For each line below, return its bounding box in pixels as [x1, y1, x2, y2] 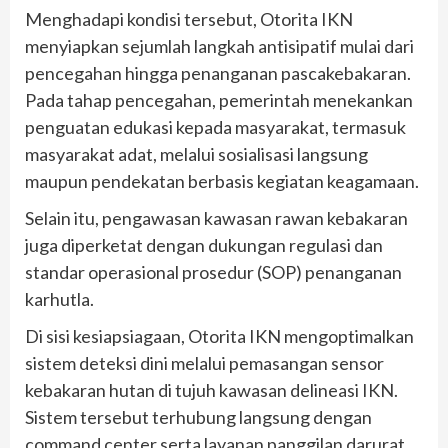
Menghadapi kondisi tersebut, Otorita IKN [25, 8, 353, 31]
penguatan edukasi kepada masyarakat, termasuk [25, 116, 406, 139]
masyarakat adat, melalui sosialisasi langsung [25, 143, 368, 166]
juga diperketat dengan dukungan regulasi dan [25, 234, 383, 257]
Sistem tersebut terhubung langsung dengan [25, 406, 372, 429]
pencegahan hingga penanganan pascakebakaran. [25, 62, 411, 85]
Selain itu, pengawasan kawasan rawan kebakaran [25, 207, 408, 230]
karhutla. [25, 288, 94, 311]
